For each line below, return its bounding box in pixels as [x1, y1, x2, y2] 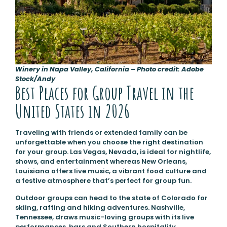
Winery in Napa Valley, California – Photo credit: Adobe [15, 64, 204, 74]
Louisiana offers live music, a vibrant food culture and [15, 166, 207, 176]
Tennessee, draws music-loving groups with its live [15, 212, 194, 222]
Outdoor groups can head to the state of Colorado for [15, 193, 208, 203]
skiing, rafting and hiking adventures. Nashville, [15, 202, 185, 212]
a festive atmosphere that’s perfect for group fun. [15, 175, 193, 185]
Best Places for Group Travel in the [15, 81, 194, 104]
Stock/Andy [15, 73, 55, 84]
